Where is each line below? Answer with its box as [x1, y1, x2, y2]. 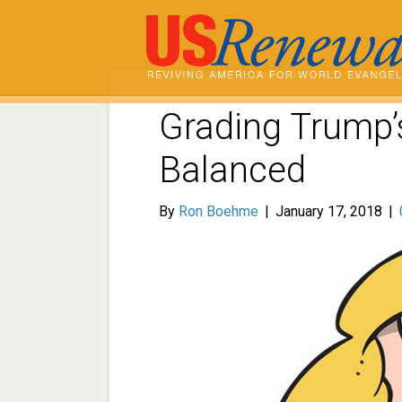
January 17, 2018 [275, 203, 382, 221]
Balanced [159, 149, 306, 192]
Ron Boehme [179, 203, 258, 221]
